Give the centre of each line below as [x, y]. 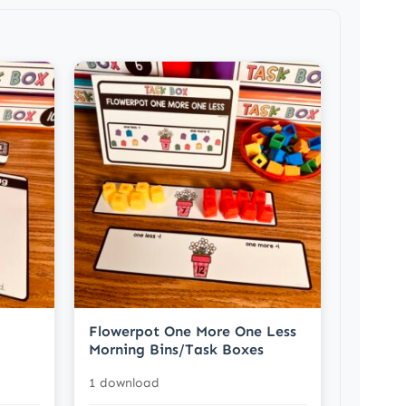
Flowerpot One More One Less [192, 332]
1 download [124, 383]
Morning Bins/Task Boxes [176, 350]
